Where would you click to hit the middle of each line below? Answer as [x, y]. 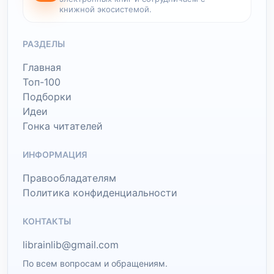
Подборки [47, 97]
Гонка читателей [63, 126]
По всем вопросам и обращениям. [95, 263]
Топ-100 [42, 82]
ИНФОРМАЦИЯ [55, 154]
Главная [42, 67]
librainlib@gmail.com [71, 245]
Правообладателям [69, 178]
